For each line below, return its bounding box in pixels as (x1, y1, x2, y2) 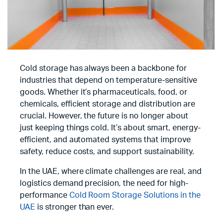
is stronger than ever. (35, 203, 114, 212)
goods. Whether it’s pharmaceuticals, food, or (20, 88, 187, 97)
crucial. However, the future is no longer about (20, 112, 188, 120)
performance (20, 191, 69, 200)
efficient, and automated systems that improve (20, 136, 191, 144)
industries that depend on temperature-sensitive (20, 76, 197, 85)
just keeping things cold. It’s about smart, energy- (20, 124, 201, 132)
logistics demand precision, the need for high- (20, 179, 188, 188)
